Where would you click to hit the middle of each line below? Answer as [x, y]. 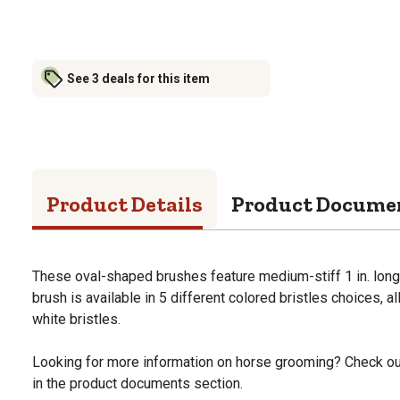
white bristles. [76, 319]
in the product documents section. [137, 383]
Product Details [125, 204]
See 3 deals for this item [138, 78]
